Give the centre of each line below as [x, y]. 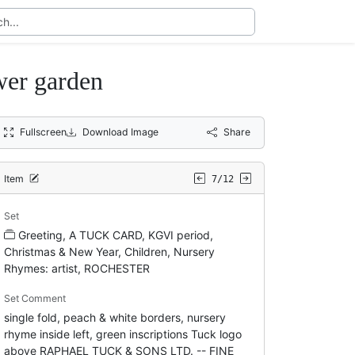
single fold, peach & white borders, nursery [115, 317]
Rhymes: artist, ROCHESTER [76, 268]
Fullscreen [43, 132]
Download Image [120, 132]
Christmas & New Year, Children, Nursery [109, 251]
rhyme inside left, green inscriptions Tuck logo [122, 334]
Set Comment [34, 298]
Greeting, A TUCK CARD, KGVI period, [115, 235]
